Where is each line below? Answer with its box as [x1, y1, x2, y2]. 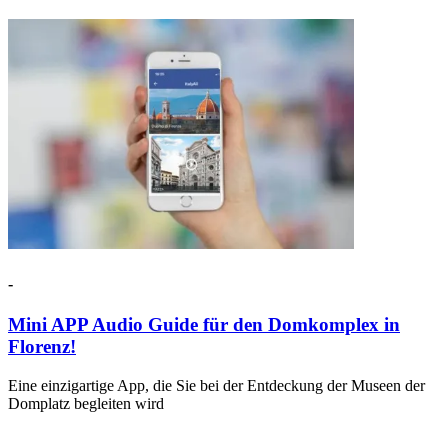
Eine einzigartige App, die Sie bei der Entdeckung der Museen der [8, 376, 425, 394]
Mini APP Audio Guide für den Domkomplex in [8, 313, 400, 335]
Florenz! [8, 335, 76, 357]
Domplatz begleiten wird [8, 394, 164, 412]
